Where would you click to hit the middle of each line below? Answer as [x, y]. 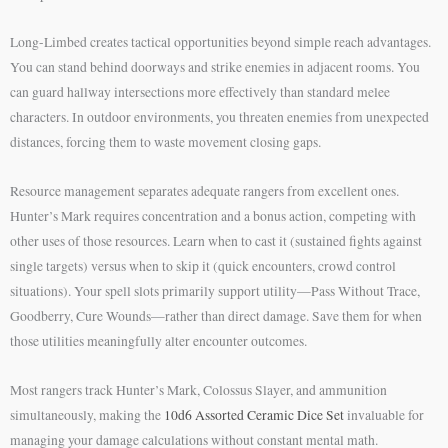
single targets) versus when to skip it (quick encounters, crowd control [203, 266]
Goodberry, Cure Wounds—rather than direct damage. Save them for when [216, 316]
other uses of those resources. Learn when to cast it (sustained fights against [216, 241]
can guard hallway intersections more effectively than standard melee [200, 92]
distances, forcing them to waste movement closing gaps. [165, 142]
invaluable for [384, 415]
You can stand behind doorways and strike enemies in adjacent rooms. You [215, 67]
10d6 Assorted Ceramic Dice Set [254, 415]
